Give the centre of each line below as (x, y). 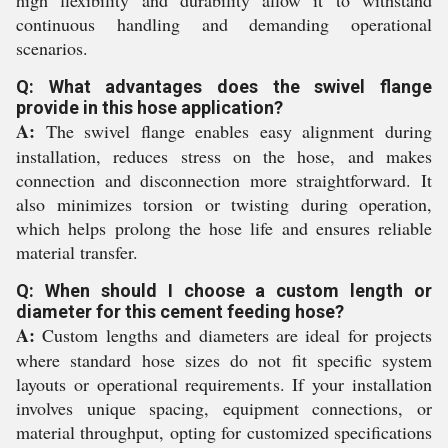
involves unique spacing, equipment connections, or (224, 408)
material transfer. (77, 252)
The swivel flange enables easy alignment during (233, 131)
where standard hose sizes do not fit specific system (224, 360)
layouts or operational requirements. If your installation (224, 384)
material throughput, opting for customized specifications (224, 432)
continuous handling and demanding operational (224, 24)
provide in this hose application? (149, 107)
